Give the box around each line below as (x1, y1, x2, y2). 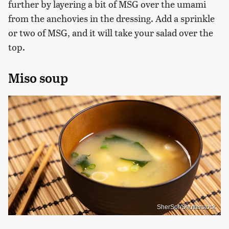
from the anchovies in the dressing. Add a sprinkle (8, 12, 215, 25)
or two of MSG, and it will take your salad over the (8, 26, 213, 39)
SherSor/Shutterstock (157, 203, 216, 211)
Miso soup (8, 71, 68, 86)
